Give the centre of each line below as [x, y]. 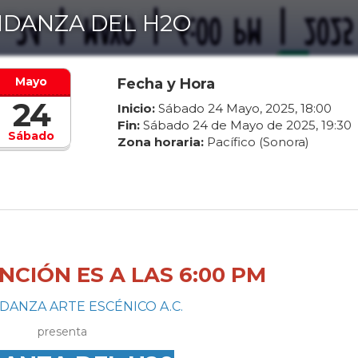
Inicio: [136, 109]
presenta [62, 332]
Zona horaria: [160, 142]
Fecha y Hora [166, 84]
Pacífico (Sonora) [258, 142]
